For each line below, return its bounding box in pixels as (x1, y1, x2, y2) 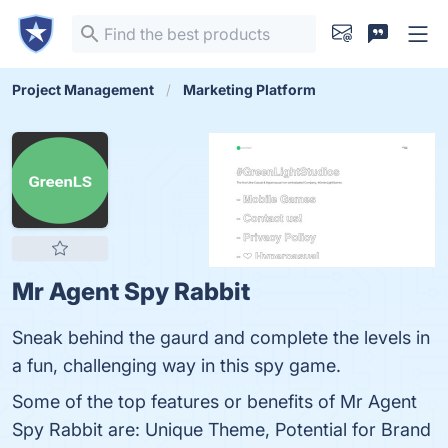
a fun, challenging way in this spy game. (12, 355, 341, 376)
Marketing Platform (183, 81, 316, 98)
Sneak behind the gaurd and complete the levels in (12, 327, 430, 348)
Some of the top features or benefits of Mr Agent (12, 391, 417, 412)
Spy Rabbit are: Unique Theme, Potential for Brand (12, 419, 431, 440)
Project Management (12, 81, 154, 98)
